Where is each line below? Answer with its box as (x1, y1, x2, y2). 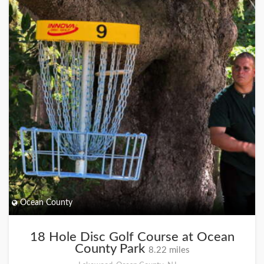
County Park (74, 242, 148, 255)
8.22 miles (148, 246, 190, 255)
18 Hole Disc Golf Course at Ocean (29, 230, 235, 243)
